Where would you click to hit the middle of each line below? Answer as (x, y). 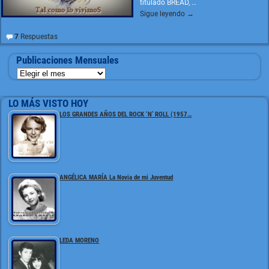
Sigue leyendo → (167, 14)
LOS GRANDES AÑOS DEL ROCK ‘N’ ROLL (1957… (126, 115)
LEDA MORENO (80, 241)
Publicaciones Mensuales (67, 61)
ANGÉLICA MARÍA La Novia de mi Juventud (116, 178)
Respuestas (38, 36)
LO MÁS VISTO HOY (49, 103)
